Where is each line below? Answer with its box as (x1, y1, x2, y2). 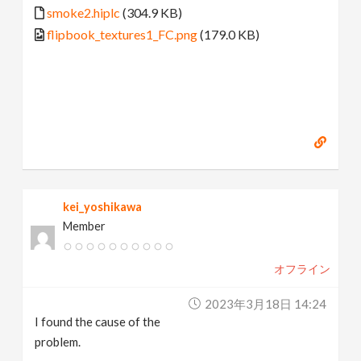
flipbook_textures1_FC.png (47, 27, 198, 42)
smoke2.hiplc (47, 5, 121, 20)
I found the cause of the (35, 313, 161, 329)
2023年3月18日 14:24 (204, 296, 326, 311)
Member (63, 218, 106, 233)
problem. (35, 334, 81, 349)
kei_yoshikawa (63, 199, 143, 214)
